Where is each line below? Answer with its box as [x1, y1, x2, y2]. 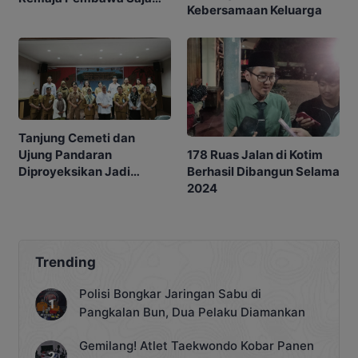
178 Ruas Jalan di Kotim [187, 147, 323, 163]
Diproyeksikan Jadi [18, 164, 130, 180]
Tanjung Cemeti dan [18, 130, 135, 146]
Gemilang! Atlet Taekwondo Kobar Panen [79, 338, 314, 354]
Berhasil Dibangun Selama [187, 164, 340, 180]
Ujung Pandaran [18, 147, 112, 163]
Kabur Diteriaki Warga [18, 6, 147, 22]
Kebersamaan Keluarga [187, 2, 322, 18]
